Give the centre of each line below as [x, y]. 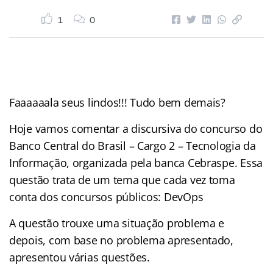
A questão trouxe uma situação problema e [117, 223]
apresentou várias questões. [80, 257]
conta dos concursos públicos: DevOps [106, 197]
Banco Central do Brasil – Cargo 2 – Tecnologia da [133, 145]
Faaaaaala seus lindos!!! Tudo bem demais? [117, 102]
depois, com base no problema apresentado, [121, 240]
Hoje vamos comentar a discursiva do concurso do [136, 128]
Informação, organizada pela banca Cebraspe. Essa [136, 162]
